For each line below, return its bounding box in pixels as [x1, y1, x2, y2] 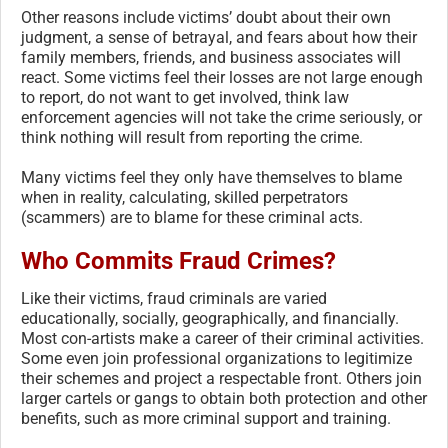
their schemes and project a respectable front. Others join [21, 369, 422, 389]
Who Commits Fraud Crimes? [21, 247, 336, 276]
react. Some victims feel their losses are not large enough [21, 68, 423, 88]
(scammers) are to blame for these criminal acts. [21, 208, 363, 228]
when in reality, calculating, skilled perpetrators [21, 188, 348, 208]
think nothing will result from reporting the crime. [21, 128, 363, 148]
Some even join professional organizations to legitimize [21, 349, 412, 369]
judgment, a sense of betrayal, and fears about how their [21, 28, 417, 48]
